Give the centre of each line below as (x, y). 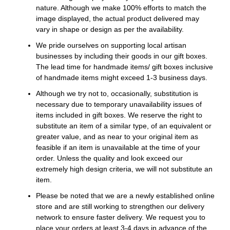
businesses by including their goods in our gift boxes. (122, 56)
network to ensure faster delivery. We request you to (121, 217)
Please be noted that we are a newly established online (125, 196)
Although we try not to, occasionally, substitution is (117, 94)
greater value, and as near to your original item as (117, 137)
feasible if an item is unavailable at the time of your (118, 148)
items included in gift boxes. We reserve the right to (119, 115)
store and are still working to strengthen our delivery (120, 207)
